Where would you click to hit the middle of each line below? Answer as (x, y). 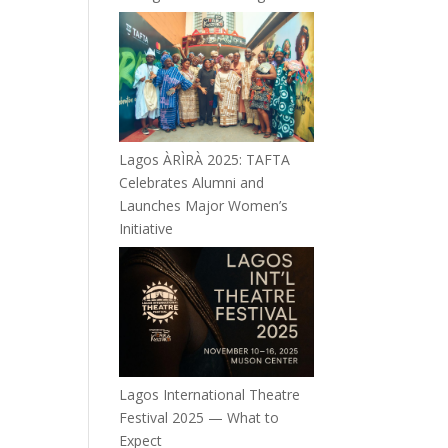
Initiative (146, 229)
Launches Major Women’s (204, 206)
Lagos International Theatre (210, 394)
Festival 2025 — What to (199, 417)
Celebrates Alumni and (192, 183)
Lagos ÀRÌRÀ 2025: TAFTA (205, 160)
